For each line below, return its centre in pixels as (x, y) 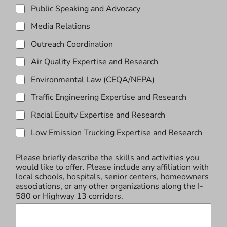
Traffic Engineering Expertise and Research (109, 97)
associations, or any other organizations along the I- (110, 186)
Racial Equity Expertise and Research (98, 115)
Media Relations (61, 26)
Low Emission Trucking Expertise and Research (117, 133)
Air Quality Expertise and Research (95, 62)
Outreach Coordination (72, 44)
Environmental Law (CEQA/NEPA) (93, 79)
